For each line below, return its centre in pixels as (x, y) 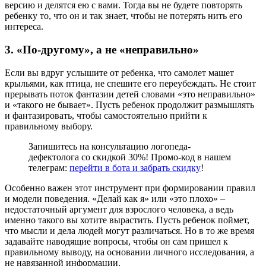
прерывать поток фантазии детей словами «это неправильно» (130, 94)
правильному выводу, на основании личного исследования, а (129, 252)
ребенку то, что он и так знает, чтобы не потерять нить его (123, 16)
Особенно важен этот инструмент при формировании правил (130, 188)
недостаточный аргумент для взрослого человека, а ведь (119, 209)
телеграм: (49, 167)
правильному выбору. (49, 126)
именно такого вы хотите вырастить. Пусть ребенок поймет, (127, 220)
